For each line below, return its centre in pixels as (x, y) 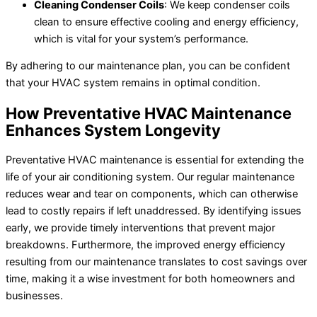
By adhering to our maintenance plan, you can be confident (148, 66)
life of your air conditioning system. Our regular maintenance (150, 177)
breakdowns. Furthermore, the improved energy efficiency (145, 244)
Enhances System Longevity (113, 130)
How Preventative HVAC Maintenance (149, 113)
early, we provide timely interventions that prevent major (140, 227)
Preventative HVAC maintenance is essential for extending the (155, 160)
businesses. (34, 295)
